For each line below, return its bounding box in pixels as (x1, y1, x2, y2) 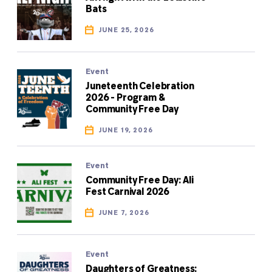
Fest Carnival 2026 (86, 188, 170, 197)
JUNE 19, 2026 (99, 127, 154, 134)
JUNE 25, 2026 (99, 27, 155, 33)
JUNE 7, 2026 (99, 209, 150, 216)
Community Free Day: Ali (86, 176, 194, 185)
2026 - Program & (86, 93, 165, 103)
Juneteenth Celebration (86, 82, 194, 91)
